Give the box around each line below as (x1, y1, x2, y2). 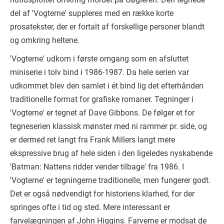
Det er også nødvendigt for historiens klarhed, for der (10, 188, 194, 198)
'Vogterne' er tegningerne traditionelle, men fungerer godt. (10, 175, 210, 185)
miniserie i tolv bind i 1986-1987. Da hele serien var (10, 67, 189, 77)
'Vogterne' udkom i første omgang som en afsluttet (10, 53, 188, 63)
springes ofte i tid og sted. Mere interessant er (10, 202, 170, 212)
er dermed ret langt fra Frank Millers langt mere (10, 134, 175, 144)
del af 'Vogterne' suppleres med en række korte (10, 8, 173, 18)
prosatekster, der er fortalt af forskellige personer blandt (10, 21, 204, 31)
